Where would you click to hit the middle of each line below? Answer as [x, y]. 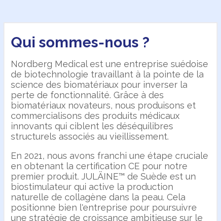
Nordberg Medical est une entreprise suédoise [110, 64]
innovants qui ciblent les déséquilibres [92, 126]
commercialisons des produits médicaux [95, 115]
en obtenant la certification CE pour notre [99, 166]
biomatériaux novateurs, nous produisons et [104, 105]
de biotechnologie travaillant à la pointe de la [108, 74]
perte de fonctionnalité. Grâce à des [88, 95]
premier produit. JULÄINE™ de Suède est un [104, 176]
